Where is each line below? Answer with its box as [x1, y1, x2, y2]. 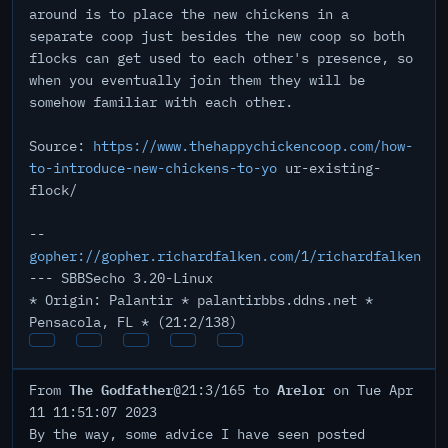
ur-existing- [277, 159, 381, 177]
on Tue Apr [325, 381, 413, 399]
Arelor [277, 377, 325, 400]
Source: [29, 137, 93, 155]
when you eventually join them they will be [29, 71, 365, 89]
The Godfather [69, 377, 173, 400]
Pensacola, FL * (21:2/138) [29, 313, 237, 331]
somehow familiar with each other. [29, 93, 293, 111]
